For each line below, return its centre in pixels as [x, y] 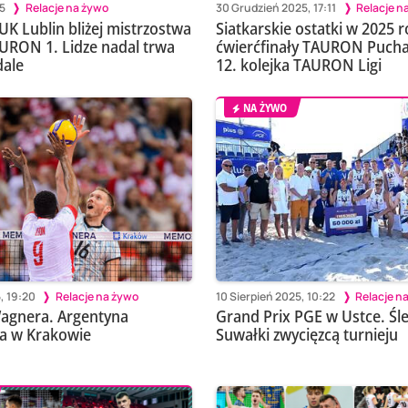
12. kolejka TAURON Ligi [299, 64]
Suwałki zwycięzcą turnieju [307, 334]
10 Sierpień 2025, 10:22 [276, 296]
